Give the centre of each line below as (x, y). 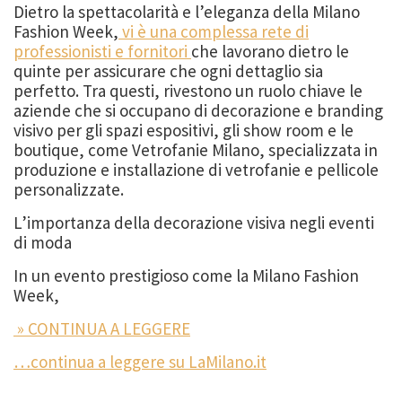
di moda (43, 242)
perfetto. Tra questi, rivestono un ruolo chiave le (188, 90)
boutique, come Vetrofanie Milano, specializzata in (196, 149)
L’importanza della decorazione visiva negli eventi (194, 222)
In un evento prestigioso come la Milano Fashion (186, 275)
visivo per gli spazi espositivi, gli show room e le (184, 130)
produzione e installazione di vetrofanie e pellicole (196, 169)
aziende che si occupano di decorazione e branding (198, 110)
